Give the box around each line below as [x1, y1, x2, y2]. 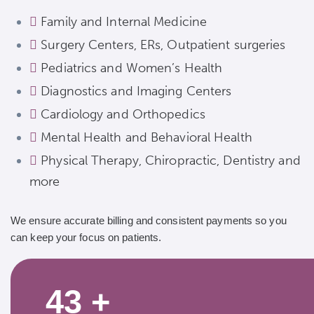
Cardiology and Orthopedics [41, 107, 205, 123]
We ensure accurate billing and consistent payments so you [11, 214, 287, 226]
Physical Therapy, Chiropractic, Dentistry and [41, 153, 301, 169]
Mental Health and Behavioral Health [41, 130, 252, 146]
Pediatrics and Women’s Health [41, 60, 223, 76]
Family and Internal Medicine [41, 14, 207, 30]
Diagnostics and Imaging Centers [41, 83, 232, 100]
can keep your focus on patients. [11, 231, 162, 243]
